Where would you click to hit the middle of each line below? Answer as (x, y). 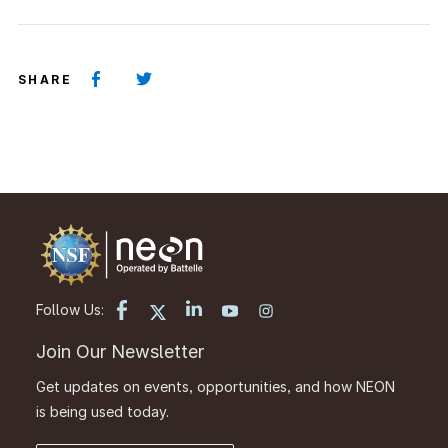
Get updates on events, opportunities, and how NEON (215, 386)
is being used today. (102, 411)
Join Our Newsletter (120, 351)
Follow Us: (70, 310)
